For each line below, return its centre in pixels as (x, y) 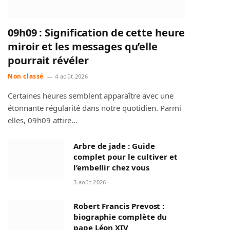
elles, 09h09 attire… (43, 120)
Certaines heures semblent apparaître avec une (91, 95)
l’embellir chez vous (111, 167)
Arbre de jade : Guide (114, 146)
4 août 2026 (71, 76)
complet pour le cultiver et (126, 156)
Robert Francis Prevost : (119, 206)
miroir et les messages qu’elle (83, 46)
